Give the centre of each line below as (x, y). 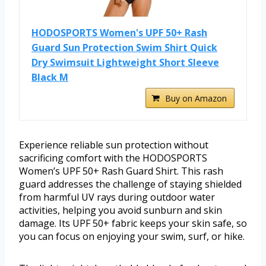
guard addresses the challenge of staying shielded (130, 184)
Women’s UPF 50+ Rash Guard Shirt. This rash (121, 171)
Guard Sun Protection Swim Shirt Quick (124, 48)
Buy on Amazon (196, 99)
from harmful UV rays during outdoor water (117, 197)
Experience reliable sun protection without (114, 145)
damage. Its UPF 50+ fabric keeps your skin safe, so (133, 224)
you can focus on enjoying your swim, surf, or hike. (132, 237)
